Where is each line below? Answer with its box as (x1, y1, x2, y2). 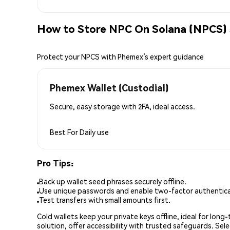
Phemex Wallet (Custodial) (50, 81, 168, 93)
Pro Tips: (37, 157, 73, 168)
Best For (50, 127, 80, 137)
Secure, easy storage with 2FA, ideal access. (50, 101, 195, 111)
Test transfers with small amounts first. (39, 195, 170, 205)
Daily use (80, 127, 109, 137)
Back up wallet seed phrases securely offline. (39, 177, 186, 186)
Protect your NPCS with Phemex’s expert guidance (37, 51, 204, 61)
